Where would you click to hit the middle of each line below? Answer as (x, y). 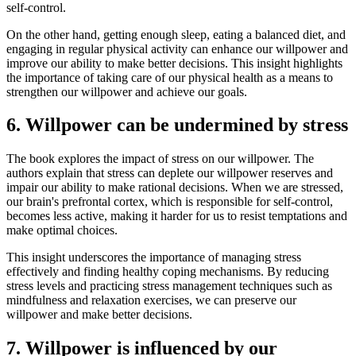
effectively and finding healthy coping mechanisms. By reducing (168, 272)
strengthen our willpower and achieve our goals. (127, 91)
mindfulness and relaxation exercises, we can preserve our (151, 300)
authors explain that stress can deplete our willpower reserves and (170, 173)
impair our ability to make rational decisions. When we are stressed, (175, 188)
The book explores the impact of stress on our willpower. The (160, 159)
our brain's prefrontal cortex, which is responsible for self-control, (170, 202)
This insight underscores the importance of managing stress (154, 257)
